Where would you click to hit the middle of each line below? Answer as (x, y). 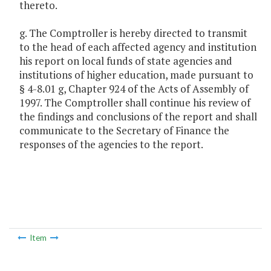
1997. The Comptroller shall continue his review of (135, 103)
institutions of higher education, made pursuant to (136, 75)
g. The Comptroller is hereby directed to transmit (133, 33)
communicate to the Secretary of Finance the (124, 131)
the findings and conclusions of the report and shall (138, 117)
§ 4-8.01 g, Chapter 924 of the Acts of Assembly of (134, 89)
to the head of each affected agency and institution (138, 47)
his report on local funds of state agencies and (126, 61)
